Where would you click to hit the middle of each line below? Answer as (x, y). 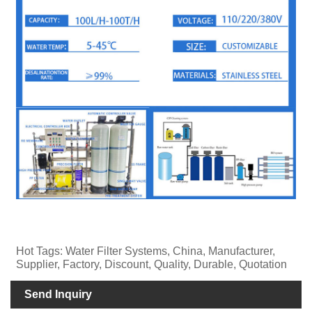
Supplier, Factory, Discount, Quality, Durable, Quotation (152, 264)
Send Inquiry (58, 294)
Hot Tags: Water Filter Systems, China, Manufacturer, (146, 251)
